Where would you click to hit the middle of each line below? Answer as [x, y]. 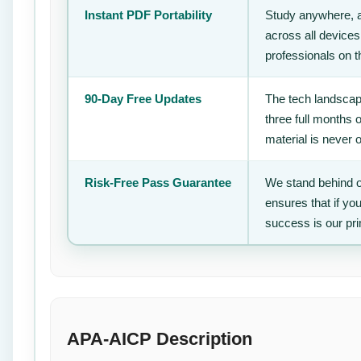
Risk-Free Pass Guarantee [158, 182]
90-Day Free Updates [143, 98]
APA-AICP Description [160, 339]
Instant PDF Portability [148, 15]
